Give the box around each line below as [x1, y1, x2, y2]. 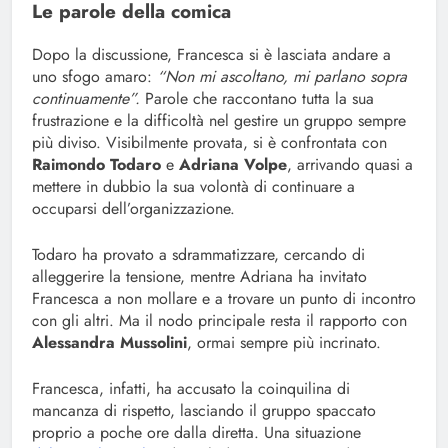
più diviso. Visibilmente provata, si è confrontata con [32, 131, 387, 155]
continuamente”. [32, 87, 140, 111]
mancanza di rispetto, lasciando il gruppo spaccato [32, 399, 376, 423]
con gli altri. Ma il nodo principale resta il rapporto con [32, 309, 407, 333]
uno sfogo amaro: [32, 65, 152, 89]
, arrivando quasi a [287, 153, 413, 177]
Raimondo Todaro [32, 153, 161, 177]
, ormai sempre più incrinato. [187, 331, 381, 355]
